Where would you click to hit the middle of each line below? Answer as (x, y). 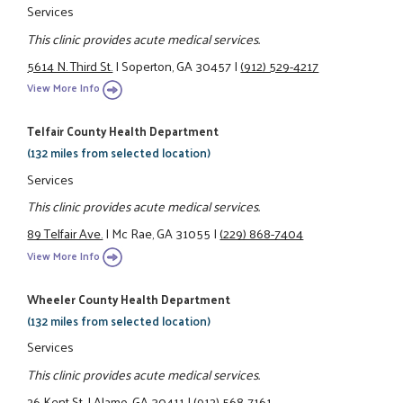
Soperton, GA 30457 (177, 65)
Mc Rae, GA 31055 (161, 233)
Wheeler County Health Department (129, 299)
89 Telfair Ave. (65, 233)
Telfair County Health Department (123, 131)
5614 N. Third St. (70, 65)
